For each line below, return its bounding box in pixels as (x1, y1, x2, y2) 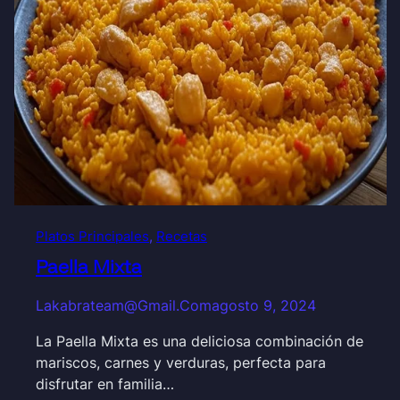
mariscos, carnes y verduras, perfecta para (36, 354, 326, 372)
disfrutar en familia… (36, 375, 174, 394)
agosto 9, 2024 (212, 296, 316, 315)
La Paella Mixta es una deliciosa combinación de (36, 332, 363, 351)
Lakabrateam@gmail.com (36, 296, 212, 315)
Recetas (156, 228, 207, 245)
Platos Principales (36, 228, 149, 245)
